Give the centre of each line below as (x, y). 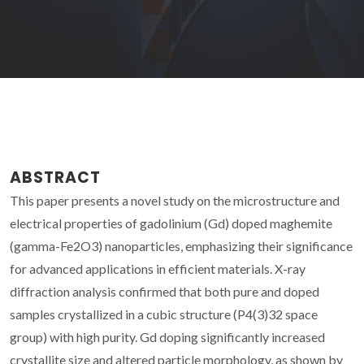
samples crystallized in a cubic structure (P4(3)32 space (164, 314)
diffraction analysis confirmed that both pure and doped (165, 291)
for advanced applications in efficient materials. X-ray (158, 268)
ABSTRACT (55, 177)
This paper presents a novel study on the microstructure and (175, 200)
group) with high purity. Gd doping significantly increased (167, 336)
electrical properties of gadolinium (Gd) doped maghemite (171, 223)
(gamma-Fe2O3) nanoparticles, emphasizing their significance (181, 245)
